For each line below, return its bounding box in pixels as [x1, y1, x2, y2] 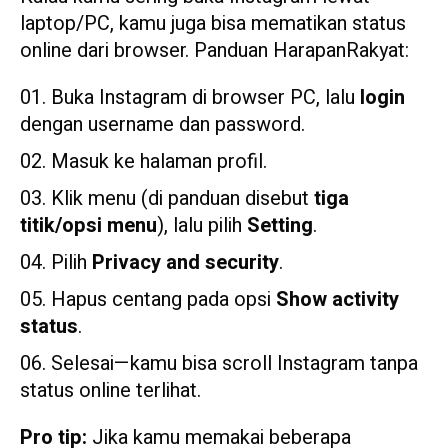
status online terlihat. [20, 376, 201, 406]
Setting [247, 211, 313, 241]
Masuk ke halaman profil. [51, 147, 267, 177]
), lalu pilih [157, 211, 247, 241]
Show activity [276, 285, 399, 315]
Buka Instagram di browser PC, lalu [51, 83, 360, 113]
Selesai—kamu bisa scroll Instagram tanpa [51, 349, 418, 379]
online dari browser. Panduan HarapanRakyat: [20, 36, 414, 66]
